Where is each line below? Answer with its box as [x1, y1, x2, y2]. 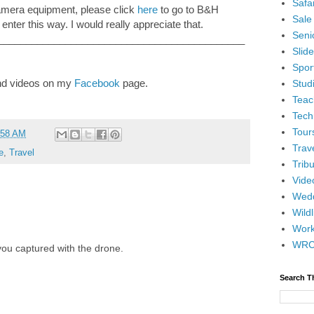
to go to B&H [158, 4, 219, 16]
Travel [9, 147, 34, 158]
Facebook [74, 77, 120, 90]
